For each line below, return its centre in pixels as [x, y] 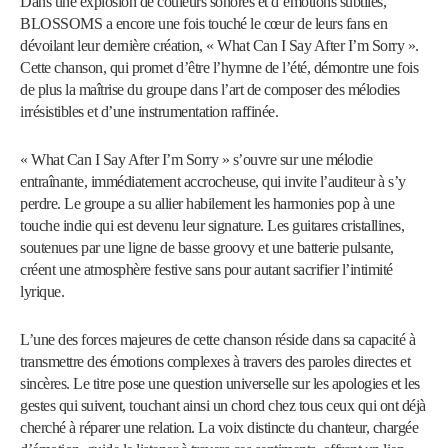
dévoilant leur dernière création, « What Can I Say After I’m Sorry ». [219, 46]
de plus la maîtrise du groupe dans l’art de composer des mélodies [210, 90]
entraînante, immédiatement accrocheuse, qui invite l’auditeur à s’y [213, 182]
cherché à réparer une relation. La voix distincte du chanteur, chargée [219, 428]
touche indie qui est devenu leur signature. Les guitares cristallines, [212, 226]
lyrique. [42, 292]
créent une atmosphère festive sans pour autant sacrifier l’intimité [206, 270]
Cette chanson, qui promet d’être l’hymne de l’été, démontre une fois [219, 68]
